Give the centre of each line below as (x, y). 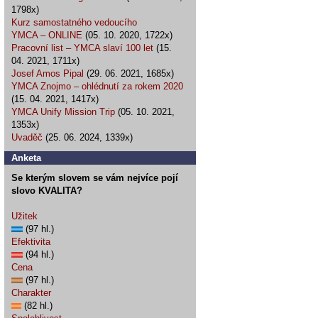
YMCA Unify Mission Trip (63, 112)
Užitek (24, 216)
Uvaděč (27, 137)
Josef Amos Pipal (48, 73)
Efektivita (31, 242)
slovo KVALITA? (47, 191)
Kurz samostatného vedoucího (74, 22)
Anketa (26, 158)
